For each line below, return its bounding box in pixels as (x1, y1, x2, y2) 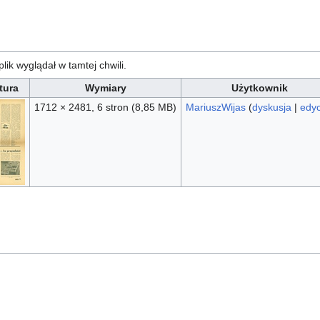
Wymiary (84, 81, 126, 94)
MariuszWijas (185, 101, 246, 113)
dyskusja (251, 101, 291, 113)
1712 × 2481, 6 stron (34, 101, 131, 113)
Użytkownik (231, 81, 288, 94)
